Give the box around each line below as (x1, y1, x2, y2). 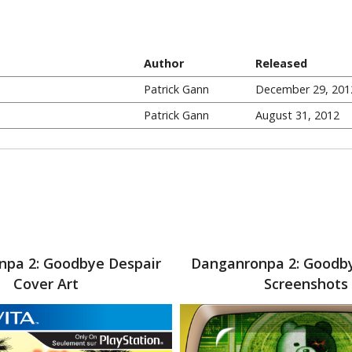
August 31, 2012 (255, 108, 339, 123)
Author (143, 56, 184, 71)
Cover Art (13, 274, 79, 293)
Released (255, 56, 307, 71)
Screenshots (264, 274, 349, 293)
